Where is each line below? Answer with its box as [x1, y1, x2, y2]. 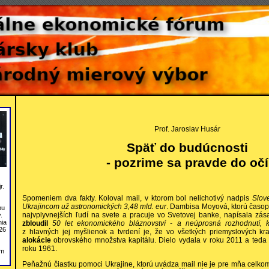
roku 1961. [22, 244, 57, 253]
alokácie [22, 235, 51, 244]
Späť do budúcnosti [127, 141, 248, 156]
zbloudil [22, 219, 53, 228]
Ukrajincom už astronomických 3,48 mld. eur [22, 202, 167, 211]
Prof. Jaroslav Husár [154, 125, 220, 134]
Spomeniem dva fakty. [22, 193, 96, 202]
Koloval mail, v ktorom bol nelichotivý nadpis [98, 193, 252, 202]
